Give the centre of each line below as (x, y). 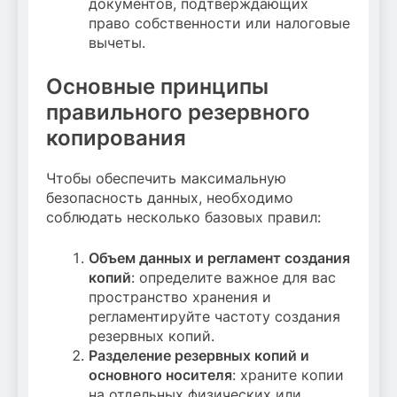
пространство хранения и (180, 296)
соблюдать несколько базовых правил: (183, 217)
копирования (116, 138)
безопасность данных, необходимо (170, 197)
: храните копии (288, 374)
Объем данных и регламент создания (219, 257)
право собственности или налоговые (219, 23)
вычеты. (117, 43)
